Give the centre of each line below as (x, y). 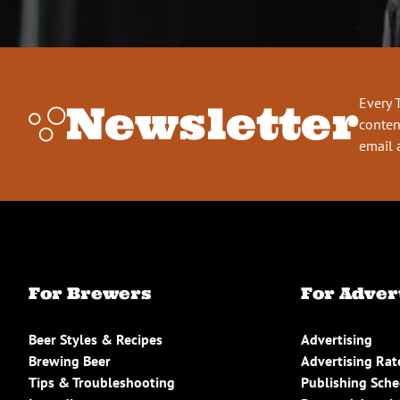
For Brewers (90, 293)
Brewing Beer (70, 360)
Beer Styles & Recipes (96, 339)
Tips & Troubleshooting (102, 382)
